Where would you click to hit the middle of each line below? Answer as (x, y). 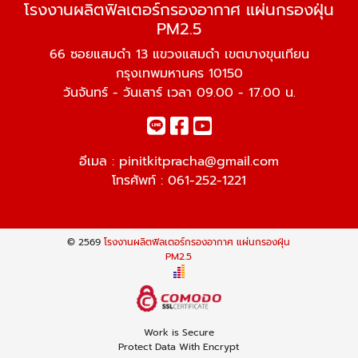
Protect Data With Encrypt (179, 347)
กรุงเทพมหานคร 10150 (179, 74)
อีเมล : (99, 161)
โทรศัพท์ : (140, 181)
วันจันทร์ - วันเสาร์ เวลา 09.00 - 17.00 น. (179, 93)
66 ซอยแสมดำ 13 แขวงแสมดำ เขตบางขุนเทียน (179, 54)
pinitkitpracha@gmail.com (199, 161)
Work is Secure (179, 333)
